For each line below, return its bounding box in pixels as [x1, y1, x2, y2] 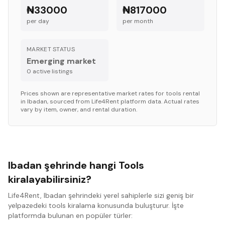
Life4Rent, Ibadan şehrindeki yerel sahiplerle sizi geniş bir [8, 191, 194, 200]
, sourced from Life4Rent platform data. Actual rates [47, 97, 199, 105]
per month [123, 17, 153, 25]
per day [27, 17, 49, 25]
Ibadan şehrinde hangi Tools [8, 159, 144, 172]
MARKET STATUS [27, 45, 75, 53]
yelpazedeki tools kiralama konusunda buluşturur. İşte [8, 201, 184, 210]
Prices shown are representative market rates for [21, 89, 166, 97]
